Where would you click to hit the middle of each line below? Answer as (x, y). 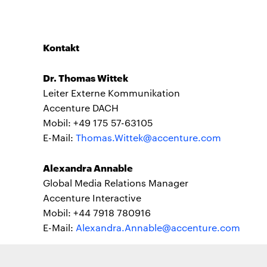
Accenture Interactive (92, 198)
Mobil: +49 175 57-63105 (98, 122)
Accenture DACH (81, 108)
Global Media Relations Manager (116, 183)
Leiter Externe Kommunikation (111, 93)
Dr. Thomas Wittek (86, 77)
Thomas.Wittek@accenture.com (148, 137)
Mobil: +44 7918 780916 (97, 212)
